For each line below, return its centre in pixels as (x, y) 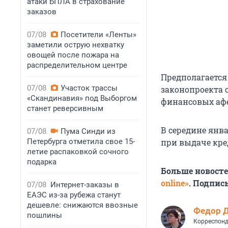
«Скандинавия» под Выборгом (82, 98)
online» (175, 183)
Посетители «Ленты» (98, 35)
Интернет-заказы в (85, 185)
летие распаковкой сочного (78, 152)
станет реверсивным (65, 108)
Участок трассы (89, 88)
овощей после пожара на (73, 55)
